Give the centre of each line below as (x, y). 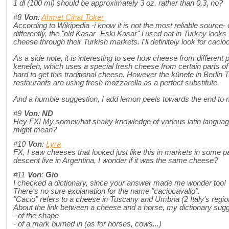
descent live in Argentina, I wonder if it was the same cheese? (116, 161)
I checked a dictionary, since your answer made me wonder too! (120, 183)
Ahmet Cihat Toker (73, 18)
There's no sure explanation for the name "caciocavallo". (107, 191)
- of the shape (36, 216)
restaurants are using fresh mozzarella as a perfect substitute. (118, 83)
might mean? (35, 130)
